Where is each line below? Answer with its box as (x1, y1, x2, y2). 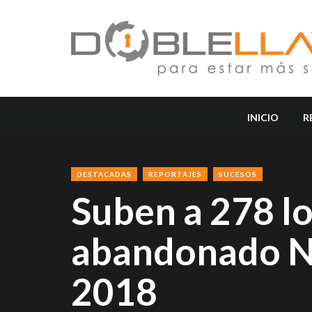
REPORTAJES (148, 170, 202, 178)
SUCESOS (219, 170, 257, 178)
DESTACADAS (77, 170, 132, 178)
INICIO (247, 111, 279, 123)
